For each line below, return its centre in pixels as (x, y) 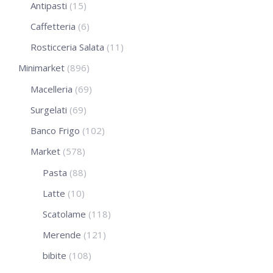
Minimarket (41, 67)
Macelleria (51, 89)
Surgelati (49, 109)
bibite (55, 255)
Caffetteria (53, 26)
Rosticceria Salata (67, 47)
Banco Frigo (55, 130)
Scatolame (64, 214)
